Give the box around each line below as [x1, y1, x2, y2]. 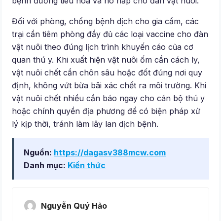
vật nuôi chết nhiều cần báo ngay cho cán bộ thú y [12, 93, 205, 104]
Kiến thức [68, 160, 106, 171]
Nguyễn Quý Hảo [41, 201, 108, 211]
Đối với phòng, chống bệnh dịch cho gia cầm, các [12, 16, 199, 27]
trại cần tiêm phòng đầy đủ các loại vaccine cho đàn [12, 29, 209, 39]
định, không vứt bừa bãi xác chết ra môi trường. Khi [12, 80, 207, 91]
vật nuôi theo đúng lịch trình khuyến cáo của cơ [12, 42, 194, 52]
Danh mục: [24, 160, 68, 171]
